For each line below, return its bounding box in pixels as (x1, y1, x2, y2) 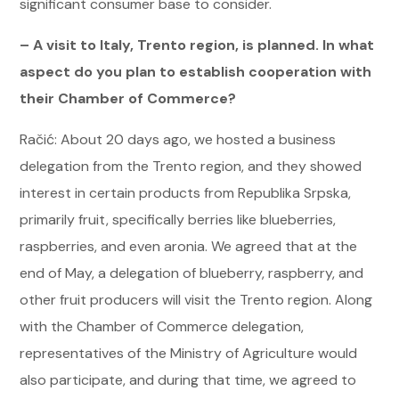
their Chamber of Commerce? (20, 88, 237, 108)
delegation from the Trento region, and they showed (20, 156, 362, 175)
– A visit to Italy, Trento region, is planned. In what (20, 35, 375, 54)
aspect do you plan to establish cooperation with (20, 61, 372, 81)
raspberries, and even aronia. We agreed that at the (20, 236, 358, 256)
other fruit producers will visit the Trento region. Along (20, 289, 373, 309)
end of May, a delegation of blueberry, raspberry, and (20, 263, 364, 282)
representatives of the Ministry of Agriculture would (20, 343, 358, 362)
